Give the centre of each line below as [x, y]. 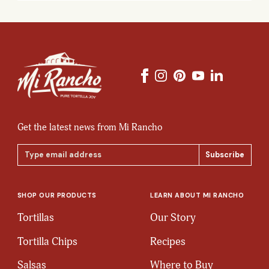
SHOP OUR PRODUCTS [57, 195]
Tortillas [35, 218]
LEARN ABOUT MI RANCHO [197, 195]
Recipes [168, 241]
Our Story [173, 218]
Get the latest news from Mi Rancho [89, 128]
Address [31, 162]
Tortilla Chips [47, 241]
